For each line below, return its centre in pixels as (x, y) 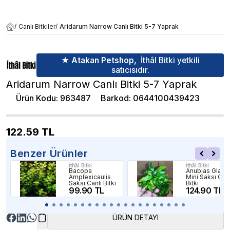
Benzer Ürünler (49, 153)
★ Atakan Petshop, (99, 61)
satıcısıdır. (130, 70)
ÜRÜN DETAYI (136, 217)
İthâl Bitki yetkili (170, 61)
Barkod (115, 98)
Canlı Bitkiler (37, 27)
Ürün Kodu (36, 98)
